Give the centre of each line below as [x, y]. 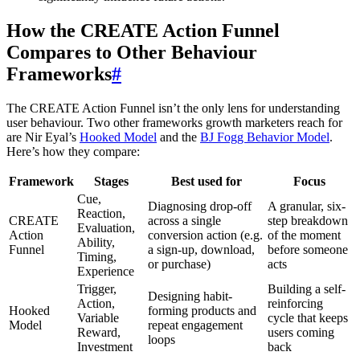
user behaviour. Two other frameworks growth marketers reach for [174, 122]
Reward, [99, 332]
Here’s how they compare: [73, 151]
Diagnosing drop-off [200, 206]
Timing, [97, 256]
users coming [301, 332]
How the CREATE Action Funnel [143, 30]
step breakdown [308, 220]
